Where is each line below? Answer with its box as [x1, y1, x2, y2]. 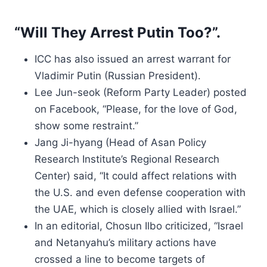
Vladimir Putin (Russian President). [35, 70, 201, 82]
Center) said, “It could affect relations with [35, 170, 237, 182]
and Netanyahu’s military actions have [35, 237, 216, 249]
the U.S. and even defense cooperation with [35, 187, 246, 198]
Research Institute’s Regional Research [35, 153, 219, 165]
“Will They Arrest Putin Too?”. [14, 24, 221, 41]
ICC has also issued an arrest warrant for [35, 53, 231, 65]
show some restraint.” [35, 120, 138, 132]
